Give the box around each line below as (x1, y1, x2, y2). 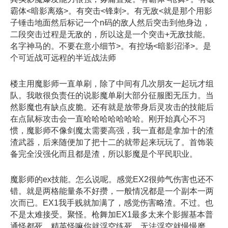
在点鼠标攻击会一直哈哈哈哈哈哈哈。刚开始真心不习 (10, 114, 206, 123)
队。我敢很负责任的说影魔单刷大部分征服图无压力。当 (10, 91, 214, 100)
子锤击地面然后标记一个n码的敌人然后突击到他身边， (10, 18, 210, 27)
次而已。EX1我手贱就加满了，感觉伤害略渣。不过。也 (10, 198, 213, 207)
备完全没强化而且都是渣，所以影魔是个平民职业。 (10, 149, 197, 158)
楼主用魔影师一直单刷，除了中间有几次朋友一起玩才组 (10, 79, 214, 88)
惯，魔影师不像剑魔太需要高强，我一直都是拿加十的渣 (10, 126, 214, 135)
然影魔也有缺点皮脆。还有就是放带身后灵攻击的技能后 (10, 102, 214, 111)
